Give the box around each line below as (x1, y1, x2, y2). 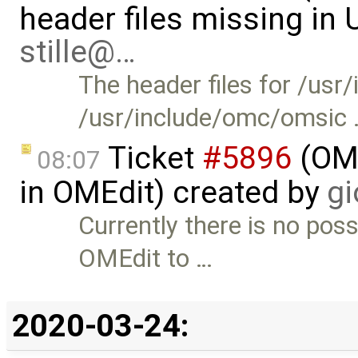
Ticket (101, 139, 202, 177)
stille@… (19, 34, 136, 71)
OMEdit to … (78, 243, 213, 273)
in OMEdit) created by (19, 173, 327, 211)
